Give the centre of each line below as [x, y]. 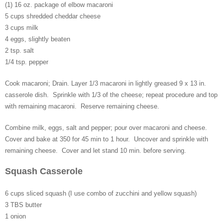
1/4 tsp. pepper [27, 62]
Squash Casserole [44, 171]
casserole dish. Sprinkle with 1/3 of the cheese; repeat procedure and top [111, 95]
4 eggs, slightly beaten [38, 39]
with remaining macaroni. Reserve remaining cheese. [83, 107]
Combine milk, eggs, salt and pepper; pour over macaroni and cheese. [107, 128]
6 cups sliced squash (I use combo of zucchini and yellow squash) [101, 194]
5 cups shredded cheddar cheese [53, 16]
